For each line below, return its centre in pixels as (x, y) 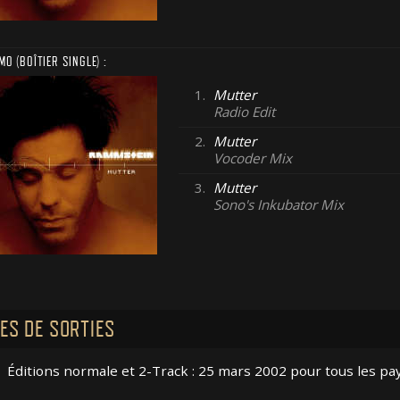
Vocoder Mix (253, 158)
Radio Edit (245, 112)
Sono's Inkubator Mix (279, 204)
